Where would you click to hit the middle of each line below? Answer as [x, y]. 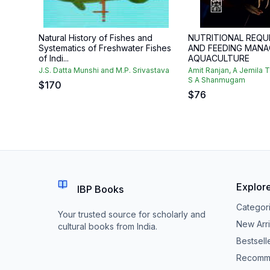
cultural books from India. [108, 226]
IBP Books [100, 189]
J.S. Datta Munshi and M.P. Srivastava [104, 70]
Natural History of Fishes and [96, 38]
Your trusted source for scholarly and [132, 214]
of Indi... [54, 58]
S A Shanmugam [217, 80]
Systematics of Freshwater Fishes [105, 48]
